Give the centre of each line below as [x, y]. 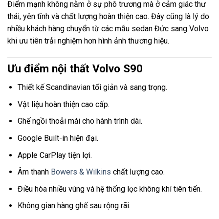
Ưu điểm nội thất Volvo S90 [75, 68]
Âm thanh [34, 172]
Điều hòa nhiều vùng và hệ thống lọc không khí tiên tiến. [109, 189]
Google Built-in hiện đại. [58, 138]
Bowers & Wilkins [81, 172]
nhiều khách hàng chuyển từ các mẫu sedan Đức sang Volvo [108, 29]
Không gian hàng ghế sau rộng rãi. [74, 206]
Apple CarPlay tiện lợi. [55, 155]
